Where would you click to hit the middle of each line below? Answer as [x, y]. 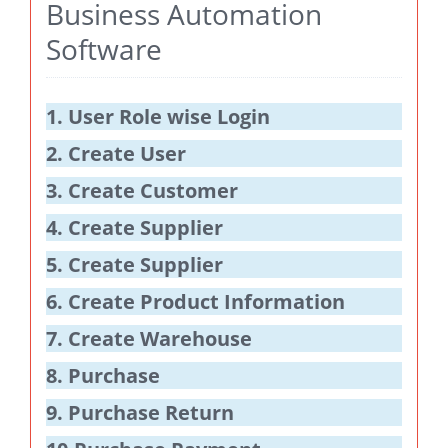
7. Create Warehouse [149, 339]
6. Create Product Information [195, 302]
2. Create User [116, 154]
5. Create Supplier [134, 265]
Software [104, 49]
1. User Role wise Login [158, 117]
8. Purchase [103, 376]
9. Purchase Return [140, 413]
